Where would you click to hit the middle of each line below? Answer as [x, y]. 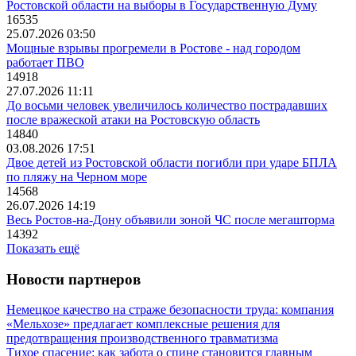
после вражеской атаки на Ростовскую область [133, 120]
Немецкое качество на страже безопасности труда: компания [170, 310]
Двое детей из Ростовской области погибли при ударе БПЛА [172, 163]
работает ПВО [45, 63]
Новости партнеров [74, 279]
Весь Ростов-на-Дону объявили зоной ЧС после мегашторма [170, 220]
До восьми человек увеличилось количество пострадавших [167, 106]
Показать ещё [43, 249]
